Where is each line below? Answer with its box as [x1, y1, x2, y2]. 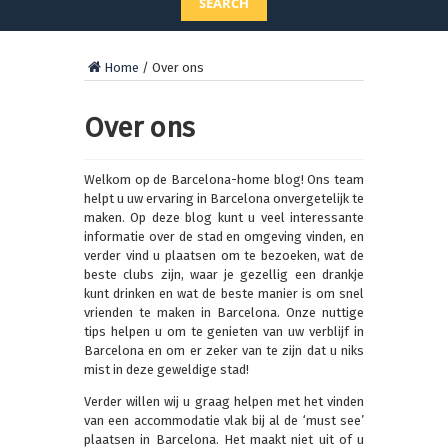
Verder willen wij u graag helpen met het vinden [84, 394, 364, 410]
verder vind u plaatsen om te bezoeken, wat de [84, 248, 364, 264]
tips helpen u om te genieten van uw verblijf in [84, 324, 364, 340]
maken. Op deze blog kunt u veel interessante [84, 210, 364, 226]
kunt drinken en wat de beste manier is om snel [84, 286, 364, 302]
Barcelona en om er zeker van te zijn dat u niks [84, 343, 364, 359]
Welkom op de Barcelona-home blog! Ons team [84, 172, 364, 188]
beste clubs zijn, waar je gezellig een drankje [84, 267, 364, 283]
